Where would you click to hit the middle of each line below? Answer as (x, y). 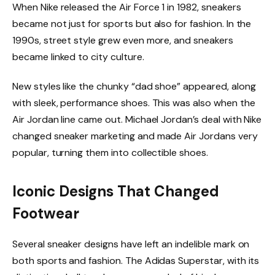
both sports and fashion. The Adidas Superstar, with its (136, 261)
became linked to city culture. (78, 57)
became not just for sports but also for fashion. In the (132, 24)
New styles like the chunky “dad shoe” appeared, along (134, 87)
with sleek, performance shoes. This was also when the (134, 103)
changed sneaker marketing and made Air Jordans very (135, 136)
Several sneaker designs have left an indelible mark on (131, 244)
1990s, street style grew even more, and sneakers (123, 41)
